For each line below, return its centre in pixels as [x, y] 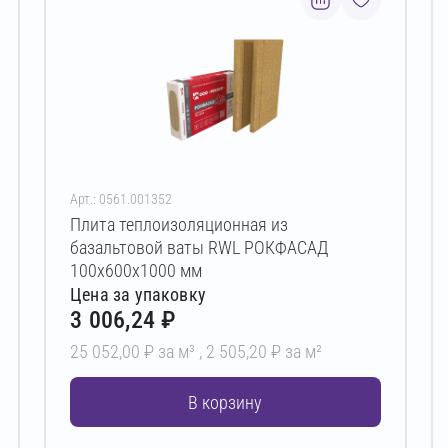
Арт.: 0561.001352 [121, 199]
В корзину [225, 402]
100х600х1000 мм [136, 271]
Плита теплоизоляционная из [179, 225]
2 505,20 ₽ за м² [264, 352]
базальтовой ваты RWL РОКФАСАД [199, 248]
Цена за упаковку [138, 295]
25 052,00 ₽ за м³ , [138, 352]
